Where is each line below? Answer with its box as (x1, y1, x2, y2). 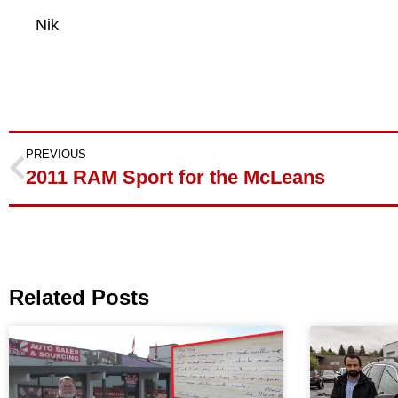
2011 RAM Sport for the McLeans (26, 165, 325, 188)
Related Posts (9, 284, 149, 309)
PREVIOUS (26, 147, 86, 161)
